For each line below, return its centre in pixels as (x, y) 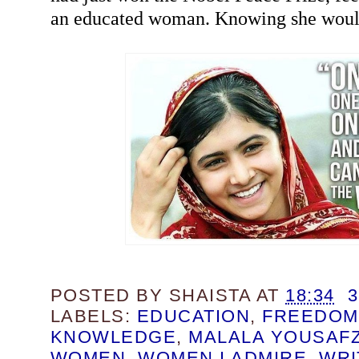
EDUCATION (194, 316)
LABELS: (93, 316)
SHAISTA (210, 295)
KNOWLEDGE (113, 337)
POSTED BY (109, 295)
